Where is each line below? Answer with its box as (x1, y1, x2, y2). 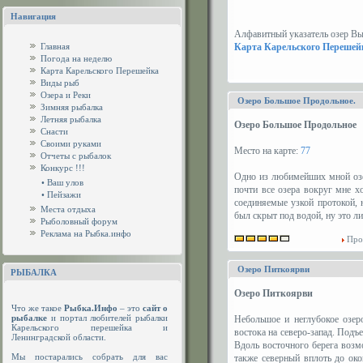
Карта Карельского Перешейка (41, 66, 159, 75)
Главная (41, 41, 70, 51)
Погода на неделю (41, 53, 112, 63)
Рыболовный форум (41, 216, 117, 226)
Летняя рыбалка (41, 114, 101, 124)
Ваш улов (47, 177, 83, 187)
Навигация (11, 11, 56, 21)
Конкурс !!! (41, 163, 85, 173)
